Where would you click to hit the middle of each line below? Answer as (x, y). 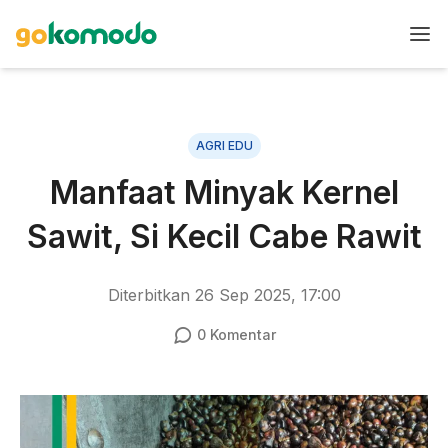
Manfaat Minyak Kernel (224, 192)
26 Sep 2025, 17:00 (267, 295)
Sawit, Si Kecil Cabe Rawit (224, 236)
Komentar (240, 334)
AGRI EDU (224, 145)
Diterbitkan (151, 295)
